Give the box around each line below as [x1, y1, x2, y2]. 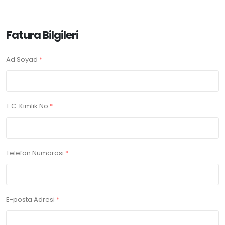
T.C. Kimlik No [6, 101, 50, 111]
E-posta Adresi [6, 195, 56, 205]
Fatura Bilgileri [6, 27, 78, 43]
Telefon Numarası [6, 148, 65, 158]
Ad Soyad [6, 55, 39, 65]
